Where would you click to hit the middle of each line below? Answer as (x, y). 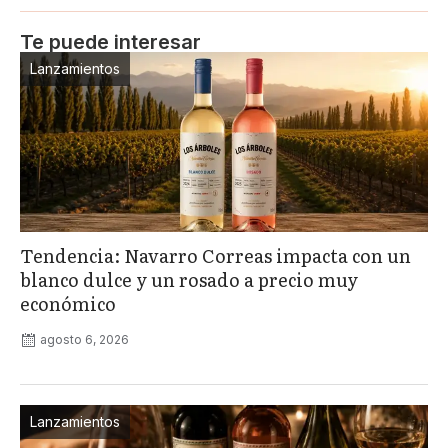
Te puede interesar (110, 42)
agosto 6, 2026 (84, 340)
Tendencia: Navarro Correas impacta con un (215, 256)
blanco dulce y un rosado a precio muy (189, 280)
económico (68, 304)
